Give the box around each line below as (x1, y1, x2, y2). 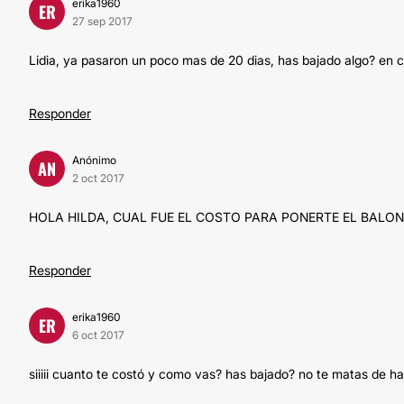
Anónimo (72, 153, 116, 167)
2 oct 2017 (72, 171, 124, 185)
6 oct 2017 (72, 328, 124, 342)
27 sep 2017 (72, 14, 133, 28)
